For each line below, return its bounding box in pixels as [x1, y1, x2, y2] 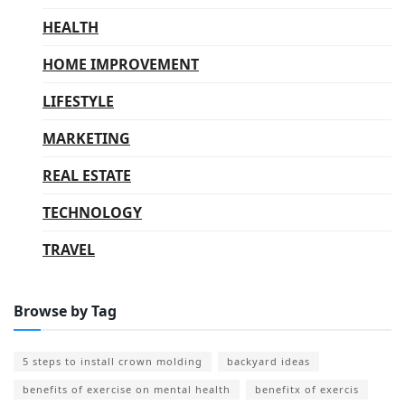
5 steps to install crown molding [23, 353, 202, 368]
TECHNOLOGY [42, 202, 142, 222]
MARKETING [42, 127, 130, 148]
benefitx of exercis [255, 381, 359, 396]
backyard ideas [227, 353, 310, 368]
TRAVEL [42, 239, 95, 259]
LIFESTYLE [42, 90, 114, 111]
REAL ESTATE [42, 165, 131, 185]
